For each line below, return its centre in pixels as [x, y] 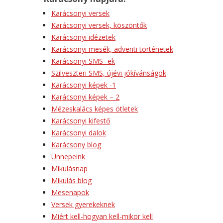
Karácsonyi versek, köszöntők [99, 25]
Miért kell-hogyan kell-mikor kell [102, 216]
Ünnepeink [68, 157]
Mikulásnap [69, 168]
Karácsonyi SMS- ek [83, 61]
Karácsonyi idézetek [83, 37]
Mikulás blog [71, 180]
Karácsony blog [76, 145]
